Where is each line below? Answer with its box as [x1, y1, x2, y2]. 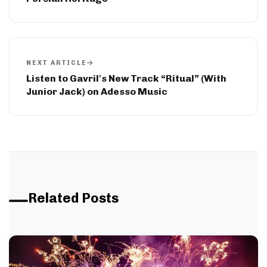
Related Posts [28, 190, 119, 207]
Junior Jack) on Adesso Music [26, 86, 167, 98]
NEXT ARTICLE [26, 59, 87, 67]
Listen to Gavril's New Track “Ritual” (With [26, 73, 226, 85]
